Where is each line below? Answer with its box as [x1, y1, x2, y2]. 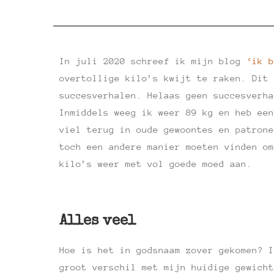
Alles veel [59, 214, 136, 229]
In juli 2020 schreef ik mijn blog [59, 56, 246, 66]
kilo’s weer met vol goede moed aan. [59, 158, 252, 169]
